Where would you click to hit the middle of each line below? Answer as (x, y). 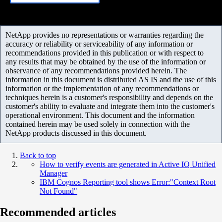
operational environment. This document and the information (100, 115)
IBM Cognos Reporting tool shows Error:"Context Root (128, 182)
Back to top (38, 155)
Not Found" (58, 191)
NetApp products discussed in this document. (76, 133)
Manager (54, 173)
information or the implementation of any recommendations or (102, 88)
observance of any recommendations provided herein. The (96, 70)
